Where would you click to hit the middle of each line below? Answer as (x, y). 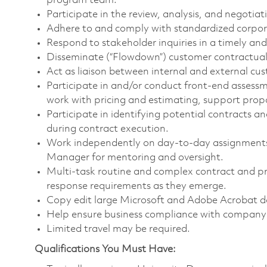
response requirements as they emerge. (136, 187)
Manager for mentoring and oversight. (135, 158)
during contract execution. (108, 129)
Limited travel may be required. (118, 229)
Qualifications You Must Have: (105, 250)
